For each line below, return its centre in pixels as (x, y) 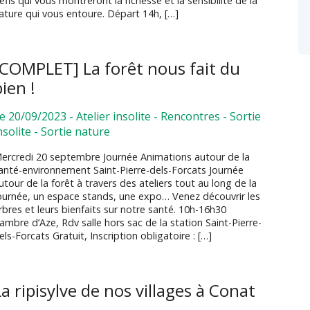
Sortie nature (76, 132)
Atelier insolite (114, 117)
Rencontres (191, 117)
